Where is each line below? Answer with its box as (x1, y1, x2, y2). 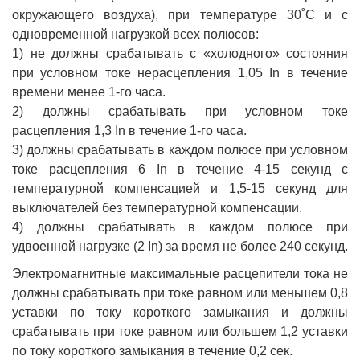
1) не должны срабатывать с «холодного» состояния (12, 46, 348, 60)
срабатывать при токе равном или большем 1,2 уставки (12, 324, 348, 338)
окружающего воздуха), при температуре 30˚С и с (12, 7, 348, 22)
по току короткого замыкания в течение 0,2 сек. (12, 343, 292, 358)
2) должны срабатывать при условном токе (12, 104, 348, 118)
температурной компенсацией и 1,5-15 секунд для (12, 181, 348, 195)
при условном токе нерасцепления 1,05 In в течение (12, 65, 348, 80)
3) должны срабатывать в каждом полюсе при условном (12, 142, 348, 157)
